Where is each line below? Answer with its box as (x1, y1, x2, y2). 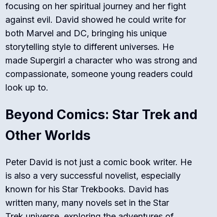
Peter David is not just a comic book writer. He (5, 157, 192, 168)
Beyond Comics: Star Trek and (5, 107, 198, 123)
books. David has (98, 184, 169, 195)
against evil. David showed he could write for (5, 15, 186, 25)
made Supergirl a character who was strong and (5, 55, 198, 66)
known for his (5, 184, 62, 195)
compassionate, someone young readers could (5, 69, 193, 79)
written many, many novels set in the (5, 198, 154, 208)
